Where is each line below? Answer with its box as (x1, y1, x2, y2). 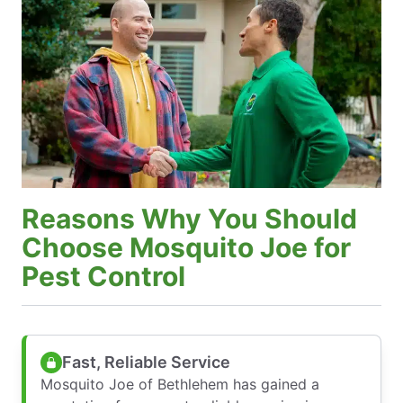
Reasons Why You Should (22, 202, 357, 236)
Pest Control (22, 260, 185, 293)
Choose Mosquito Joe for (22, 231, 351, 264)
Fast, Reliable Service (62, 352, 230, 372)
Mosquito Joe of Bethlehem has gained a (40, 375, 319, 394)
